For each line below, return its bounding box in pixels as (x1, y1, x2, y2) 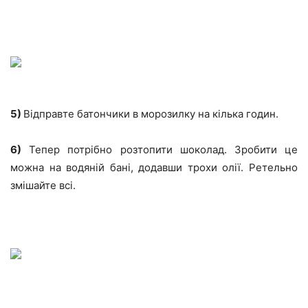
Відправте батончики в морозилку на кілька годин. (23, 107, 278, 120)
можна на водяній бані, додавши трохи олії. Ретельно (10, 161, 298, 174)
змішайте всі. (10, 179, 76, 192)
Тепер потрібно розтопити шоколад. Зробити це (21, 143, 298, 156)
